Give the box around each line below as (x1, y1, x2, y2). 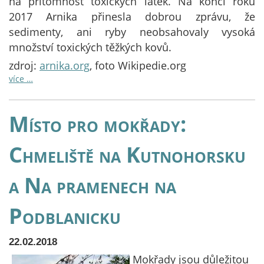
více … (9, 73, 33, 84)
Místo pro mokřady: (9, 109, 186, 138)
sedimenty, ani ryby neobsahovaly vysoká (9, 25, 255, 39)
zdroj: (9, 58, 39, 72)
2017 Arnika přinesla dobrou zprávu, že (9, 9, 255, 24)
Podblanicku (9, 201, 121, 230)
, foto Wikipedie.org (90, 58, 186, 72)
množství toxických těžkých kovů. (9, 40, 174, 54)
